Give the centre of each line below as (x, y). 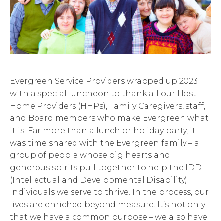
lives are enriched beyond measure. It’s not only (108, 204)
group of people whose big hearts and (90, 155)
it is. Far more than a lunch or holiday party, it (103, 130)
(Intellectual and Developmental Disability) (99, 180)
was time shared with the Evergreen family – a (105, 143)
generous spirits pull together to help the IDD (106, 167)
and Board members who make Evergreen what (109, 118)
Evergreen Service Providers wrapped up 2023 (104, 81)
